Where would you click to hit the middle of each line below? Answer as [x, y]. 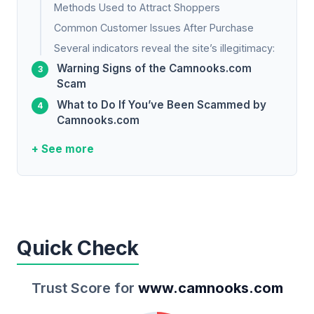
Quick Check [78, 247]
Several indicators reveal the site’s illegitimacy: [164, 48]
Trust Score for [84, 288]
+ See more [63, 149]
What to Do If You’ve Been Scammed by [162, 105]
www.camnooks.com [210, 288]
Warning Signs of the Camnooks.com [154, 69]
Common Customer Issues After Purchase [154, 28]
